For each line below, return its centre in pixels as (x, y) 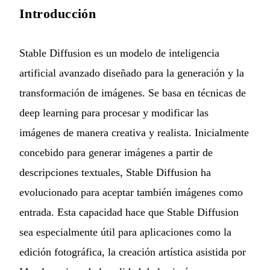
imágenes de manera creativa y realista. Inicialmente (134, 133)
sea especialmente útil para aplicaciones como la (125, 232)
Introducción (58, 14)
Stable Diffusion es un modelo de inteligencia (119, 53)
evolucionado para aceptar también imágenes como (131, 193)
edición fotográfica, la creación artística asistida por (133, 252)
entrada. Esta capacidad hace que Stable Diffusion (129, 212)
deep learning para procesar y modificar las (114, 113)
